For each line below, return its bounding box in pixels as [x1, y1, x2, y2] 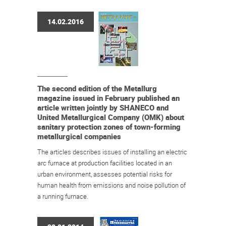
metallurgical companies [37, 131, 121, 141]
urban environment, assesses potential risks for [37, 169, 172, 179]
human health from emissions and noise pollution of [37, 181, 186, 190]
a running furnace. [37, 192, 88, 201]
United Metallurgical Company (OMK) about [37, 112, 184, 122]
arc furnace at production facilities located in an [37, 158, 172, 167]
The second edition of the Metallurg [37, 83, 157, 93]
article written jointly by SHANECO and [37, 102, 168, 112]
